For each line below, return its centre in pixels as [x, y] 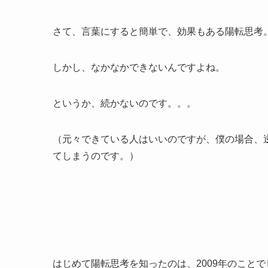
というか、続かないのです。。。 [124, 103]
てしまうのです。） [96, 156]
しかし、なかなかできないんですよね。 [139, 67]
